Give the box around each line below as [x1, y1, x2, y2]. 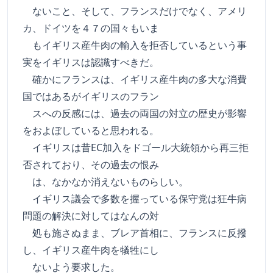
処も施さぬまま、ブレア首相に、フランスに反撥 [23, 226, 247, 239]
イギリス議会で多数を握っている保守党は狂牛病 [23, 192, 247, 205]
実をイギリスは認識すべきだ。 [23, 55, 159, 69]
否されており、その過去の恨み [23, 158, 159, 171]
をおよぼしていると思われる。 [23, 124, 159, 137]
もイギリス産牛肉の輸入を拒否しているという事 [23, 38, 247, 52]
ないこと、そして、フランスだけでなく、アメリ [23, 4, 247, 18]
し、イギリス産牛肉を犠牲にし [23, 243, 159, 257]
